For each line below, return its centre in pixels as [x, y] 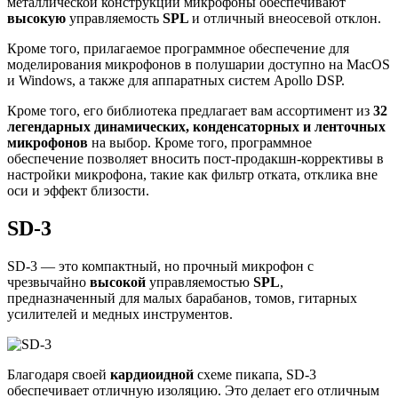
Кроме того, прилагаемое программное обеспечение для [178, 49]
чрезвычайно [48, 283]
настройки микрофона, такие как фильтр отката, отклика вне [192, 175]
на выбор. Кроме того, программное [202, 143]
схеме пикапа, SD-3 [257, 375]
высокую [38, 19]
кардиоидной [154, 375]
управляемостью [201, 283]
